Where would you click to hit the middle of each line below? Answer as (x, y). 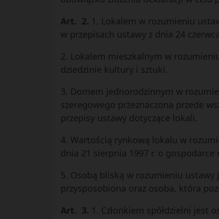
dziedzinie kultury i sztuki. (114, 69)
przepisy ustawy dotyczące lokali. (129, 118)
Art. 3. (76, 210)
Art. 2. (76, 21)
